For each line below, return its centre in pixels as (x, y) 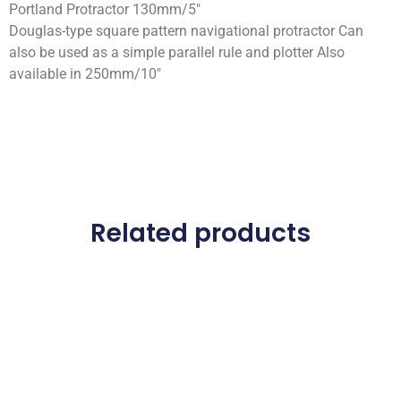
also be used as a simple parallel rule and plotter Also (177, 52)
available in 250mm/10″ (85, 74)
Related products (200, 233)
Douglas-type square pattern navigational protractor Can (186, 31)
